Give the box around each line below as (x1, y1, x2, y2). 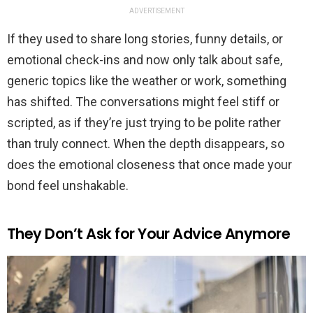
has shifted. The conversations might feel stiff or (7, 94, 279, 110)
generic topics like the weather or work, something (7, 73, 286, 89)
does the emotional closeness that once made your (7, 157, 292, 173)
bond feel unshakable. (7, 178, 129, 194)
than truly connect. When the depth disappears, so (7, 136, 284, 152)
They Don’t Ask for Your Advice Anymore (7, 224, 291, 245)
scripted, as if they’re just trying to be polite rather (7, 115, 281, 131)
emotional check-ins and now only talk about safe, (7, 52, 282, 68)
